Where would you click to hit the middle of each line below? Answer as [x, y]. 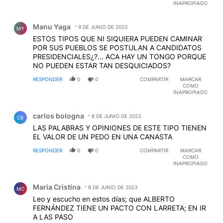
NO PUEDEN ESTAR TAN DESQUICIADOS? [102, 65]
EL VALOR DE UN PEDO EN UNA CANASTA [103, 136]
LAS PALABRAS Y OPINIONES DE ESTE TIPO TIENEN [120, 127]
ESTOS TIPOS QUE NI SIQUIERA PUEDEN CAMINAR [117, 38]
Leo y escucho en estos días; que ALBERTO [104, 199]
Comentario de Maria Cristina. [64, 179]
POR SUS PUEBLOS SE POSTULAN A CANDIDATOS [117, 47]
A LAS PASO [53, 217]
